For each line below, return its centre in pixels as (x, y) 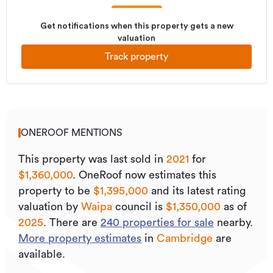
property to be (56, 191)
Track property (136, 57)
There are (75, 222)
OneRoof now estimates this (147, 175)
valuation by (50, 207)
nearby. (233, 222)
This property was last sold (85, 159)
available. (42, 254)
